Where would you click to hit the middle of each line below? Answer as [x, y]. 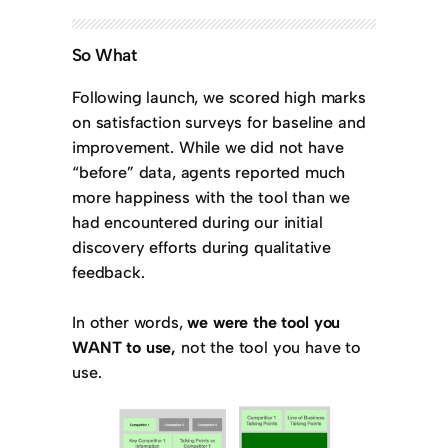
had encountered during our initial [197, 223]
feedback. [108, 273]
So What [104, 55]
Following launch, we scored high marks [219, 98]
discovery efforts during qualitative [202, 248]
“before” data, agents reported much [209, 173]
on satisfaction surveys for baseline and [219, 123]
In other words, [130, 323]
